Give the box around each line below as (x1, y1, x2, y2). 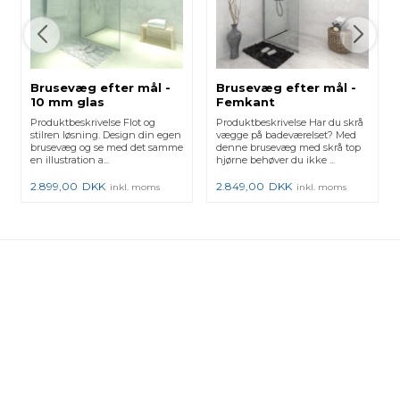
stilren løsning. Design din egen (30, 129, 182, 142)
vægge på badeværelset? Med (216, 129, 357, 142)
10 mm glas (30, 95, 105, 110)
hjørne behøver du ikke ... (216, 154, 336, 167)
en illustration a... (30, 154, 110, 167)
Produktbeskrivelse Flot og (30, 116, 156, 129)
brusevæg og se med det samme (30, 141, 184, 154)
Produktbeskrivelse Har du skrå (216, 116, 364, 129)
